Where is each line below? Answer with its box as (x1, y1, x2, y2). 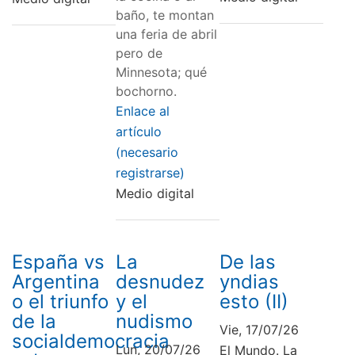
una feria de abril (115, 25, 217, 42)
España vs (12, 250, 105, 273)
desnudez (115, 269, 204, 293)
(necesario (115, 143, 178, 160)
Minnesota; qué (115, 63, 207, 80)
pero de (115, 44, 162, 61)
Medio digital (115, 185, 194, 201)
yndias (219, 269, 279, 293)
